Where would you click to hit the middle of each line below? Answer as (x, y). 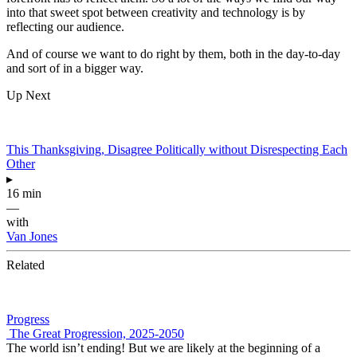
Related (25, 265)
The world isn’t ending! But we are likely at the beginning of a (163, 347)
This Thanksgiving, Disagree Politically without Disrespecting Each (177, 149)
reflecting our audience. (65, 26)
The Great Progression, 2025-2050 (95, 333)
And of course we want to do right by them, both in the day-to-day (173, 53)
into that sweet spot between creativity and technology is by (156, 12)
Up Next (28, 95)
